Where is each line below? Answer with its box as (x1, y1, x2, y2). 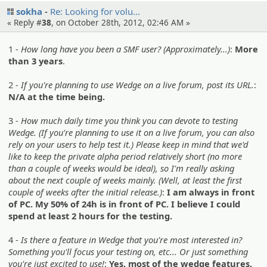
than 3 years (8, 54, 63, 67)
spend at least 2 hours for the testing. (8, 209, 173, 222)
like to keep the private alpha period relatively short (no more (8, 150, 243, 162)
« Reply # (7, 17, 42, 29)
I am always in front (167, 185, 255, 198)
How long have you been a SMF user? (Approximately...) (21, 42, 231, 55)
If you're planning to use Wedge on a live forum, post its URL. (21, 78, 254, 91)
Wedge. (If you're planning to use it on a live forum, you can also (8, 126, 255, 138)
